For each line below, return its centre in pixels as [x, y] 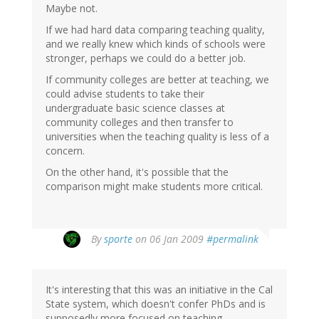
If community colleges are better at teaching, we [157, 80]
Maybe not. [72, 9]
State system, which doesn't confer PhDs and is [156, 304]
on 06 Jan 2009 [169, 239]
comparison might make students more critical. [154, 187]
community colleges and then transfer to [140, 122]
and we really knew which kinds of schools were [156, 44]
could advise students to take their [125, 94]
